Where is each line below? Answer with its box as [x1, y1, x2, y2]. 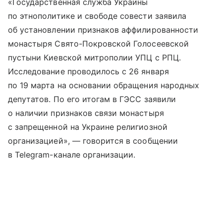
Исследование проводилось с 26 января [8, 66, 169, 76]
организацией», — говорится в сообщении [8, 136, 178, 146]
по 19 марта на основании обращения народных [8, 80, 200, 90]
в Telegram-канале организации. [8, 150, 136, 160]
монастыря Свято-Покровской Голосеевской [8, 39, 189, 49]
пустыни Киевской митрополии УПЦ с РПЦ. [8, 53, 181, 62]
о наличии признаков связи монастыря [8, 108, 164, 118]
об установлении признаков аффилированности [8, 25, 199, 35]
